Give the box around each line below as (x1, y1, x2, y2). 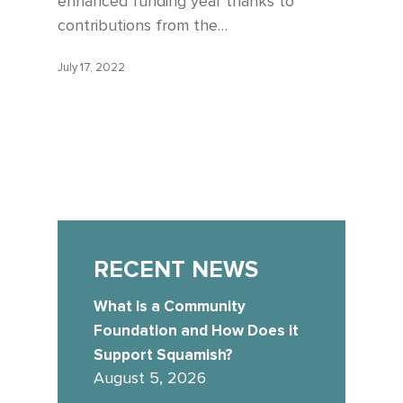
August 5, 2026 (94, 370, 206, 387)
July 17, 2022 (58, 62, 125, 75)
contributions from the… (58, 17, 228, 34)
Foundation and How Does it (94, 320, 299, 340)
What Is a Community (94, 296, 246, 316)
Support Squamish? (94, 345, 237, 364)
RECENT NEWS (94, 255, 258, 284)
